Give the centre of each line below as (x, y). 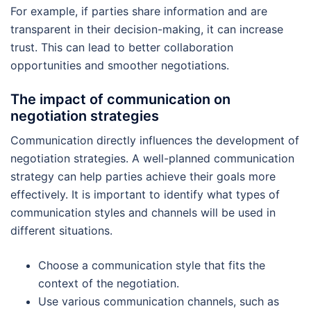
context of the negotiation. (109, 283)
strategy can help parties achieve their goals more (143, 176)
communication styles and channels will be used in (143, 212)
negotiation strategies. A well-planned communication (152, 158)
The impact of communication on (120, 99)
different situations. (61, 230)
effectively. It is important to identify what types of (145, 194)
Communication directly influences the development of (155, 140)
